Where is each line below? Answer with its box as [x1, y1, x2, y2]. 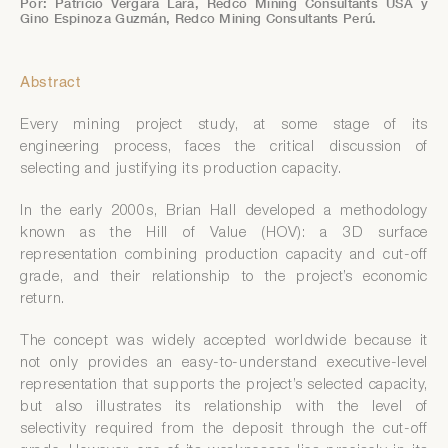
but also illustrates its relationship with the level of [20, 400, 428, 416]
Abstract [20, 76, 81, 92]
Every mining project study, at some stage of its [20, 118, 428, 134]
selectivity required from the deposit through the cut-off [20, 422, 428, 438]
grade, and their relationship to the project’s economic [20, 270, 428, 286]
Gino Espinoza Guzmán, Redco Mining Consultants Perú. [20, 11, 377, 27]
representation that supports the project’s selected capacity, [20, 378, 428, 394]
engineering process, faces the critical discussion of [20, 140, 428, 156]
